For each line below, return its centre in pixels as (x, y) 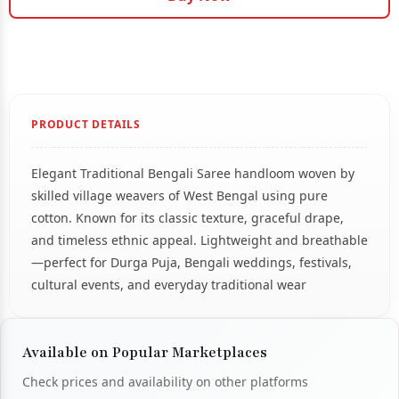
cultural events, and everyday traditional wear (169, 285)
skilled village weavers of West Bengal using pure (179, 196)
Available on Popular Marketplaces (145, 353)
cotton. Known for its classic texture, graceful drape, (187, 218)
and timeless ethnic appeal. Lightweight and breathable (199, 240)
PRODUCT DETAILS (86, 125)
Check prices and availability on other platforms (165, 382)
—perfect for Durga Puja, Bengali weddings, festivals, (191, 263)
